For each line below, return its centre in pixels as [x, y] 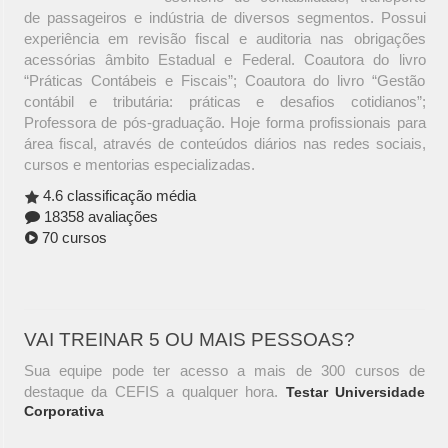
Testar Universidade [355, 392]
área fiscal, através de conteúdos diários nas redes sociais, [224, 144]
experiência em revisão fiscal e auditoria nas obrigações [224, 39]
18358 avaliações [98, 217]
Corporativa [64, 411]
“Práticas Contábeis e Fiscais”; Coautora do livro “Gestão [224, 81]
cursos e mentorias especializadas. [139, 165]
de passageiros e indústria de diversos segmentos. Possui [224, 18]
